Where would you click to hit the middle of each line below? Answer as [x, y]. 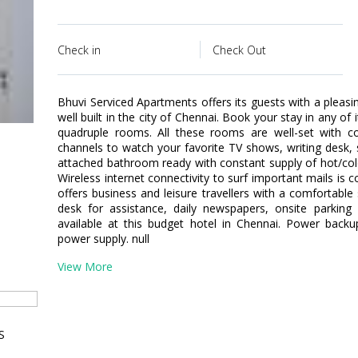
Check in [79, 50]
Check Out [239, 50]
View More [85, 267]
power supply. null [103, 239]
